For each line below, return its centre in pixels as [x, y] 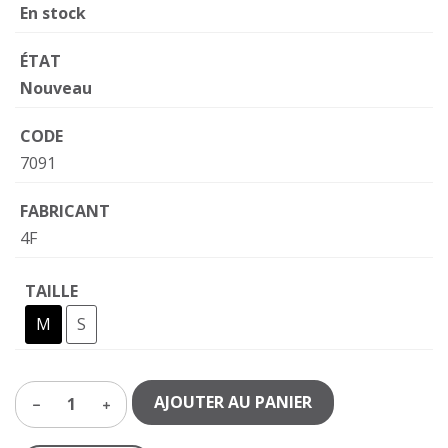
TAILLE [51, 291]
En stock [53, 13]
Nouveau [56, 88]
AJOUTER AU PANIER [233, 402]
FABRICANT [65, 211]
